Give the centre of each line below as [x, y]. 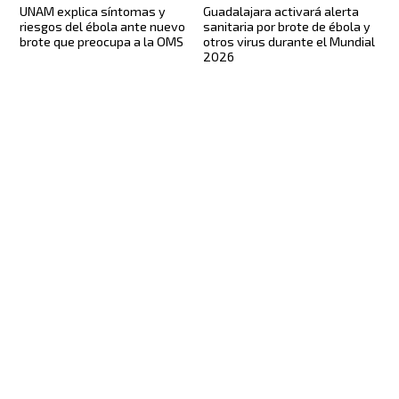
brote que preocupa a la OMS [102, 41]
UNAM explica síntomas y [93, 11]
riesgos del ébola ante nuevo [103, 26]
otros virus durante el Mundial [289, 41]
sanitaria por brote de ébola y [287, 26]
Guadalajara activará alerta [281, 11]
